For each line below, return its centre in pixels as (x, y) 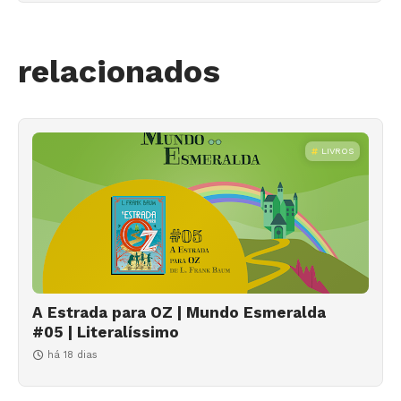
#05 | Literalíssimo (106, 332)
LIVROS (337, 150)
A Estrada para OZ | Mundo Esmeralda (179, 312)
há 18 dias (73, 354)
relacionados (119, 71)
